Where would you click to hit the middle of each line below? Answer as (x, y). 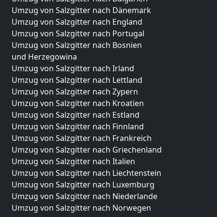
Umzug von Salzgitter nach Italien (73, 161)
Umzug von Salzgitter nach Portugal (78, 33)
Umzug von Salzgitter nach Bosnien (77, 45)
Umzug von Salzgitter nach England (77, 22)
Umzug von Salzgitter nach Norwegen (81, 208)
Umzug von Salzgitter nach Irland (73, 68)
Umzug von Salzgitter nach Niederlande (85, 196)
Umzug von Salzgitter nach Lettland (77, 80)
